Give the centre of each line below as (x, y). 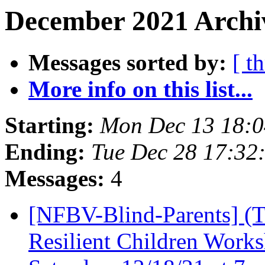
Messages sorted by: (127, 63)
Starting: (49, 125)
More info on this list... (140, 89)
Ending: (45, 152)
